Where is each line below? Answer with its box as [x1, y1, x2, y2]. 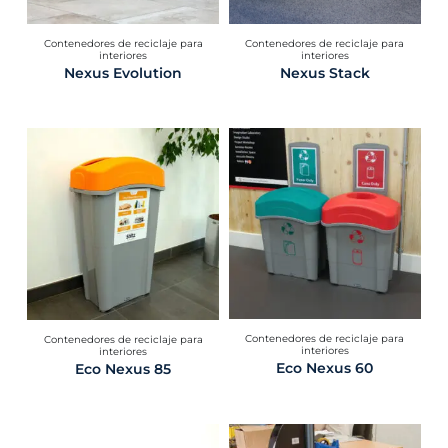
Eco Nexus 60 [276, 360, 374, 377]
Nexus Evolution [64, 64, 183, 81]
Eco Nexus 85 [75, 360, 172, 377]
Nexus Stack [279, 64, 370, 81]
